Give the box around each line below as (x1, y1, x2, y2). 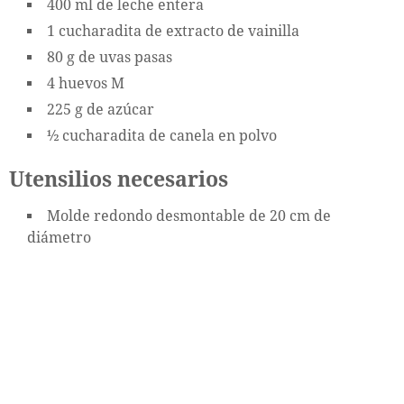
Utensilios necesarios (9, 168, 228, 193)
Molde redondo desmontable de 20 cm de (47, 207, 331, 225)
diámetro (27, 229, 91, 247)
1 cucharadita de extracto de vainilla (47, 23, 299, 41)
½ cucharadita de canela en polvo (47, 127, 277, 145)
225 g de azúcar (47, 101, 154, 119)
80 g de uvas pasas (47, 49, 172, 67)
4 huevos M (47, 75, 124, 93)
